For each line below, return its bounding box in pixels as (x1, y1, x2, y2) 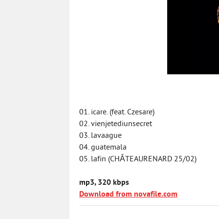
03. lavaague (79, 131, 122, 141)
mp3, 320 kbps (79, 178, 129, 188)
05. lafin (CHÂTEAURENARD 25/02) (79, 154, 197, 164)
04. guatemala (79, 143, 127, 153)
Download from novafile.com (79, 190, 177, 199)
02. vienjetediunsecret (79, 119, 152, 129)
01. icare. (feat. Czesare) (79, 108, 154, 117)
